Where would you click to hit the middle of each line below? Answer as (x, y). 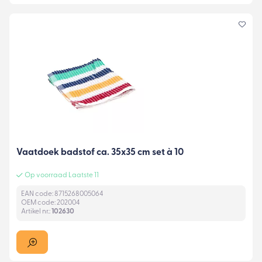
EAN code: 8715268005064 (62, 194)
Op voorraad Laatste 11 (62, 176)
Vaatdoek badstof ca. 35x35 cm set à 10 (100, 152)
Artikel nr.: (36, 212)
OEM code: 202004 (51, 203)
